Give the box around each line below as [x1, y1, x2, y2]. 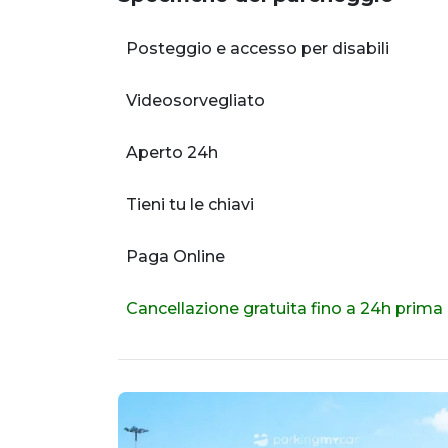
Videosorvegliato [126, 91, 265, 111]
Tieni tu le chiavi [126, 195, 254, 215]
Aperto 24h [126, 143, 218, 163]
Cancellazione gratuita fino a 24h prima [126, 299, 443, 319]
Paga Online [126, 247, 225, 267]
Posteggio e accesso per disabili [126, 39, 389, 59]
